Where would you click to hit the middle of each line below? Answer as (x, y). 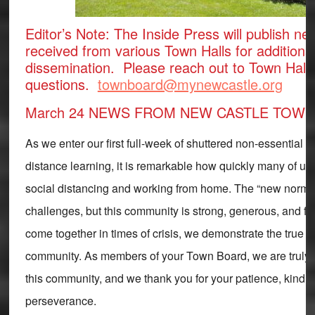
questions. (61, 84)
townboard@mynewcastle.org (190, 84)
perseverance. (63, 300)
